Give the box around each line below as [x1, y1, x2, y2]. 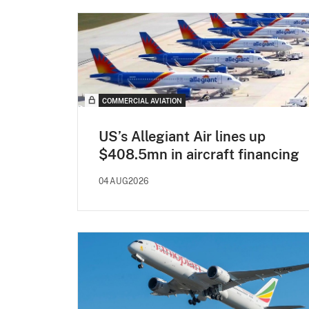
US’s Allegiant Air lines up [99, 128, 266, 145]
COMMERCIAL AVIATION [102, 96, 182, 105]
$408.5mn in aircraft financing [99, 146, 299, 163]
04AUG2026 [99, 176, 149, 186]
